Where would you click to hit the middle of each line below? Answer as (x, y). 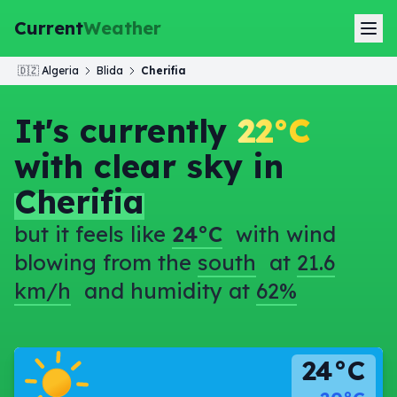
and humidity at (167, 291)
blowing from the (106, 262)
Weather (122, 28)
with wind (283, 234)
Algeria (60, 70)
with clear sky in (149, 166)
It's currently (126, 131)
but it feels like (93, 234)
